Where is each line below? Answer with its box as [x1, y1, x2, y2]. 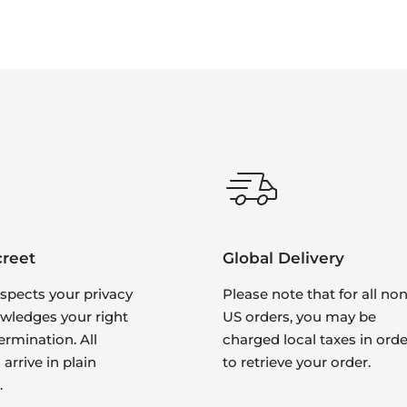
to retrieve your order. [222, 353, 371, 372]
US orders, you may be [222, 308, 376, 326]
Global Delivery [222, 248, 344, 267]
